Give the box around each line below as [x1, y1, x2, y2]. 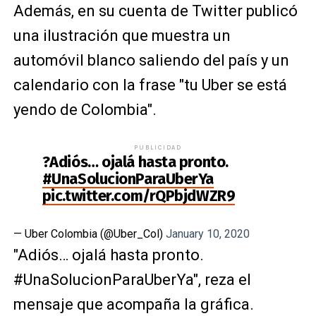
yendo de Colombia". [13, 101, 157, 119]
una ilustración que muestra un [13, 27, 231, 44]
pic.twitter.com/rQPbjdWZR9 [42, 186, 236, 205]
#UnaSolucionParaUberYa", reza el [13, 271, 251, 288]
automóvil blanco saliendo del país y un [13, 51, 289, 69]
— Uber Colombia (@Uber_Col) [13, 227, 166, 241]
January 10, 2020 [165, 227, 250, 241]
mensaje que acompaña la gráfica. [13, 296, 254, 313]
